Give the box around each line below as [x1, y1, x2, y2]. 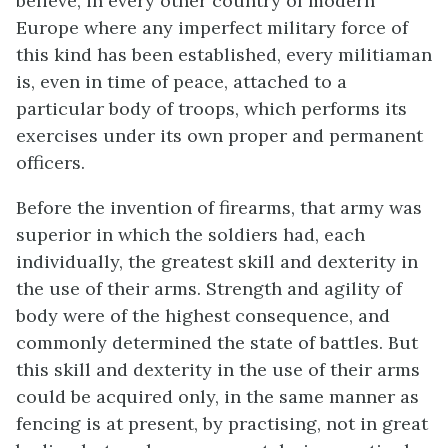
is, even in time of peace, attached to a [16, 69, 347, 93]
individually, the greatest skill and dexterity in [16, 249, 418, 273]
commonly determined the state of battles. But [16, 330, 418, 354]
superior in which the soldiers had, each [16, 222, 365, 246]
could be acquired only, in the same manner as [16, 384, 419, 408]
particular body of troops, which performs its [16, 96, 407, 120]
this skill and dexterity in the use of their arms [16, 357, 420, 381]
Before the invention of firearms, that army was [16, 195, 422, 219]
